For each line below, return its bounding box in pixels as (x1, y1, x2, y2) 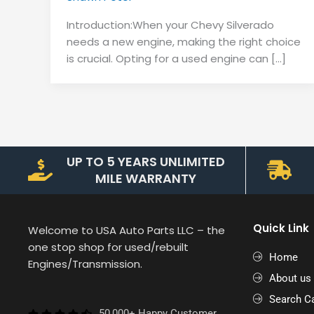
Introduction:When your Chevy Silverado (66, 18, 274, 33)
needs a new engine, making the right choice (66, 34, 301, 50)
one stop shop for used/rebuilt (28, 239, 189, 254)
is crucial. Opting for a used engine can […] (66, 51, 286, 67)
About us (268, 271, 311, 285)
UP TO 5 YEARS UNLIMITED (66, 152, 225, 170)
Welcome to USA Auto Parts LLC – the (28, 222, 225, 238)
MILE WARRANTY (95, 169, 196, 187)
